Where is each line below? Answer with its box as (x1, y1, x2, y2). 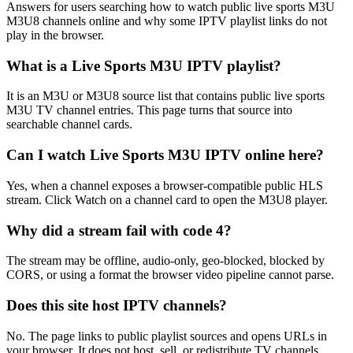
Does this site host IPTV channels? (6, 297, 227, 314)
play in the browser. (6, 28, 104, 42)
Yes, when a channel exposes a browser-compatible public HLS (6, 178, 323, 192)
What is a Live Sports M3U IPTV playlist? (6, 57, 281, 74)
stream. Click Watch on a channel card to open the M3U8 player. (6, 192, 328, 206)
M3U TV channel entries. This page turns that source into (6, 103, 292, 117)
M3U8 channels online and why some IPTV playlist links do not (6, 14, 327, 28)
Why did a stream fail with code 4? (6, 221, 232, 239)
